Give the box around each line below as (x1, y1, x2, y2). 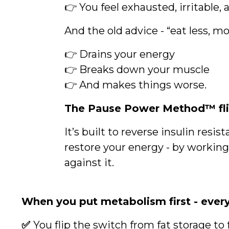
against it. (64, 156, 114, 169)
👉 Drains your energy (64, 48, 175, 60)
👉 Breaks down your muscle (64, 63, 210, 76)
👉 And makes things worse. (64, 79, 207, 91)
